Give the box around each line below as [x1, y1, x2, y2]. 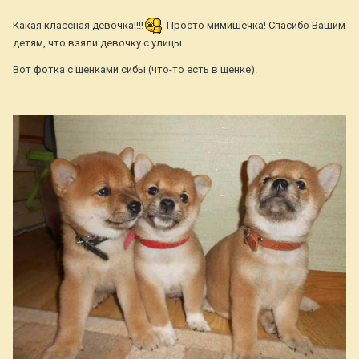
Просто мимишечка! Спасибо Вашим [164, 19, 345, 32]
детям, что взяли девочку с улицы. [13, 37, 184, 50]
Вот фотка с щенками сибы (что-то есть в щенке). [13, 63, 257, 76]
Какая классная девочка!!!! [13, 19, 143, 32]
